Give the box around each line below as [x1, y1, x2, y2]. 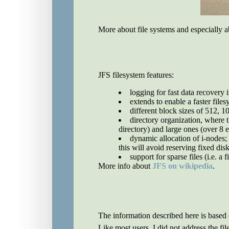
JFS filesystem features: [98, 71, 174, 79]
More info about [98, 162, 152, 170]
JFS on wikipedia [152, 162, 213, 170]
